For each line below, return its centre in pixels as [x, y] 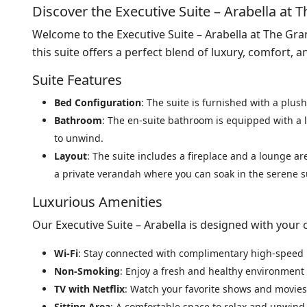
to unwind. [79, 138]
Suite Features [77, 80]
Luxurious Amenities [97, 202]
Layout [71, 156]
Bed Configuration [98, 102]
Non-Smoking [87, 271]
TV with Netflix [89, 289]
